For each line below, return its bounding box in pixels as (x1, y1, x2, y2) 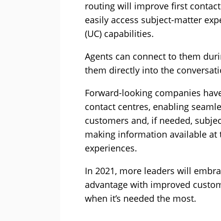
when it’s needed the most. (85, 192, 196, 205)
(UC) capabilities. (85, 28, 154, 40)
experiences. (85, 142, 137, 154)
